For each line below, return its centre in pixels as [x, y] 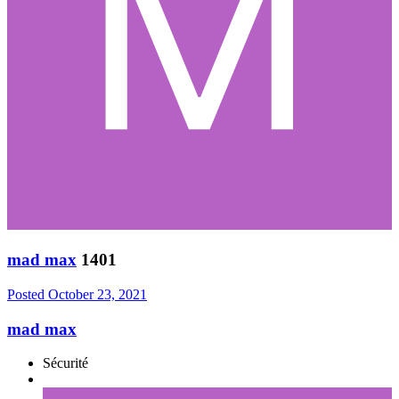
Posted [28, 294]
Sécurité [65, 363]
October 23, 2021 [98, 294]
